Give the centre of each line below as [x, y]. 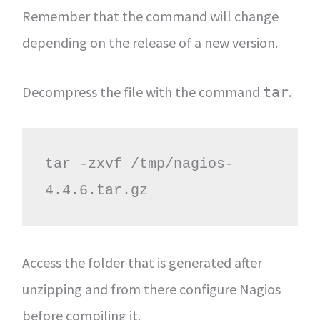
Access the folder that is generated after [142, 262]
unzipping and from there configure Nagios [151, 289]
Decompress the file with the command [142, 92]
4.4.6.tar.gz [96, 190]
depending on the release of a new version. [150, 42]
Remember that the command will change [150, 16]
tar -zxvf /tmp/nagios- [139, 164]
